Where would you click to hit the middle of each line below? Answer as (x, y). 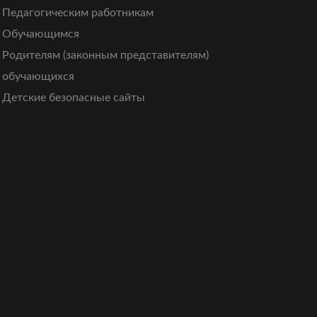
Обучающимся (40, 34)
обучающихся (38, 77)
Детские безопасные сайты (73, 98)
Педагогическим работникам (77, 13)
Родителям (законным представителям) (105, 56)
